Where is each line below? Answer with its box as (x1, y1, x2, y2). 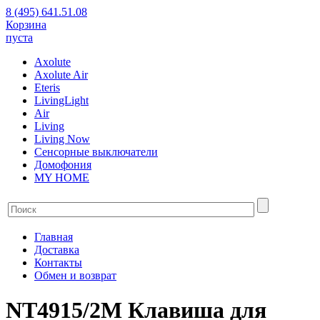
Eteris (34, 81, 60, 94)
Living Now (34, 133, 90, 145)
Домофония (34, 159, 91, 171)
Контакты (34, 256, 82, 269)
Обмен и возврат (34, 269, 116, 281)
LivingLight (34, 94, 89, 106)
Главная (34, 231, 73, 243)
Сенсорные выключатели (34, 146, 158, 158)
